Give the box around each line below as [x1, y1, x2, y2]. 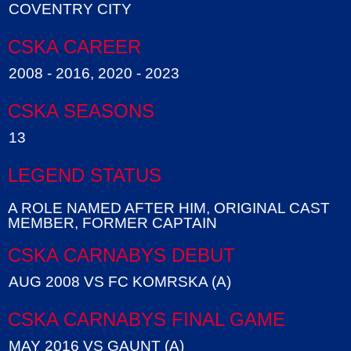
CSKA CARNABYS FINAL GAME [8, 309, 285, 331]
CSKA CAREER [8, 36, 141, 58]
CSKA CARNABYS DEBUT [8, 244, 235, 266]
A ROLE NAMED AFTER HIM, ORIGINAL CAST [8, 200, 330, 217]
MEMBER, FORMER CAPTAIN [8, 215, 217, 232]
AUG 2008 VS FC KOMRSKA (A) [9, 273, 231, 291]
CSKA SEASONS [8, 100, 154, 122]
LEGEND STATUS [8, 165, 161, 186]
